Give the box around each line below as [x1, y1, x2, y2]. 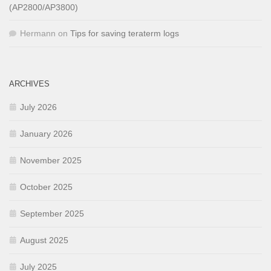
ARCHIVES [9, 79, 50, 89]
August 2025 [20, 235, 68, 246]
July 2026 [20, 102, 57, 113]
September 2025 [20, 209, 84, 219]
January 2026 [20, 129, 73, 139]
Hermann [20, 28, 56, 39]
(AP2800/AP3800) [9, 2, 78, 13]
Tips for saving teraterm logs [70, 28, 179, 39]
